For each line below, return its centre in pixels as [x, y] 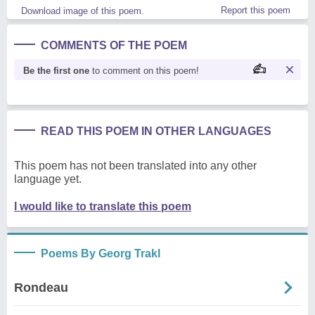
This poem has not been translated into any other [135, 165]
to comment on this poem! [144, 70]
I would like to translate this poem [103, 206]
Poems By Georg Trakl [101, 253]
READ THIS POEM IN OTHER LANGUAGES [156, 131]
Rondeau [41, 287]
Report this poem [256, 10]
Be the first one [56, 70]
